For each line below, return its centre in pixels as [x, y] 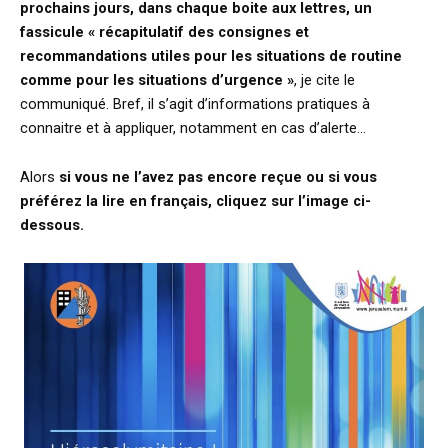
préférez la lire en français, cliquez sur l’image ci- [195, 201]
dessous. [52, 225]
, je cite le [324, 79]
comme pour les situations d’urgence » [157, 79]
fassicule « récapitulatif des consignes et [164, 31]
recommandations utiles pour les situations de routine [211, 55]
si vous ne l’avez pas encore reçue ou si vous [218, 177]
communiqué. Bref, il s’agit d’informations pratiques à [195, 103]
